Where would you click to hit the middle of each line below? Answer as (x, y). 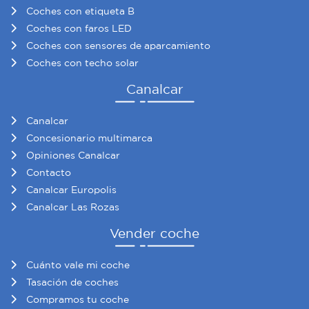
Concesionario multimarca (89, 138)
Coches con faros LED (79, 29)
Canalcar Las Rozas (73, 207)
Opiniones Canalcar (73, 156)
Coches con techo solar (82, 63)
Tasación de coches (72, 282)
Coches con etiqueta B (80, 11)
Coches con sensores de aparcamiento (118, 46)
